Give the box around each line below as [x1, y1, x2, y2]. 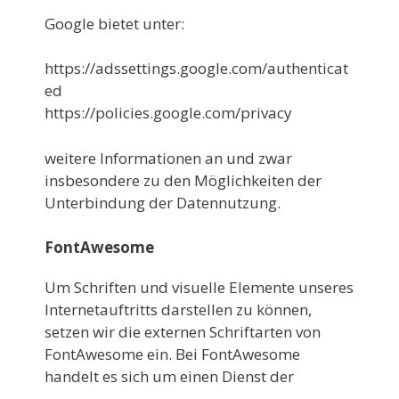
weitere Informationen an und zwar [45, 147, 292, 168]
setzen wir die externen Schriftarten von [45, 322, 321, 342]
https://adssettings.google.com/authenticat [45, 58, 348, 78]
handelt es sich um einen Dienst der [45, 366, 294, 387]
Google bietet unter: [45, 12, 184, 34]
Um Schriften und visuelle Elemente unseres [45, 277, 354, 297]
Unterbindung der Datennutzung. [45, 191, 281, 213]
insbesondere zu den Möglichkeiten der [45, 169, 322, 191]
